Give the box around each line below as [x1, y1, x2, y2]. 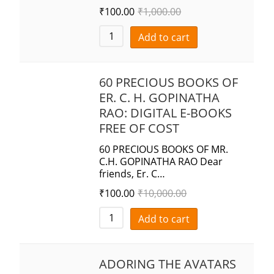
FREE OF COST [99, 120, 180, 137]
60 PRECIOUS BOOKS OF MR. [99, 143, 229, 157]
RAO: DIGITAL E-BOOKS [99, 105, 232, 122]
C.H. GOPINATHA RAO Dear [99, 155, 223, 169]
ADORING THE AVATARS [99, 256, 237, 273]
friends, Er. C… [99, 167, 166, 181]
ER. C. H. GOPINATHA [99, 89, 220, 106]
